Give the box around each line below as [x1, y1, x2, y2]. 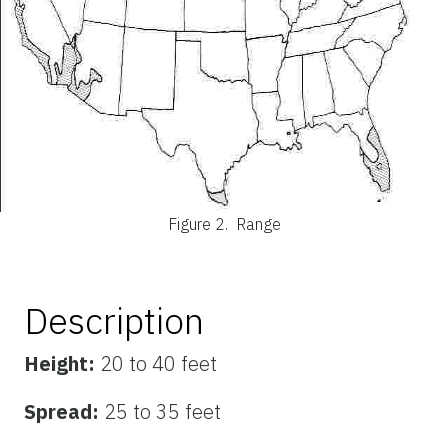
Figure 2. [167, 213, 232, 234]
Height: [24, 349, 100, 377]
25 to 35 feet [104, 397, 221, 425]
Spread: [24, 397, 104, 425]
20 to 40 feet [100, 349, 217, 377]
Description [24, 296, 204, 344]
